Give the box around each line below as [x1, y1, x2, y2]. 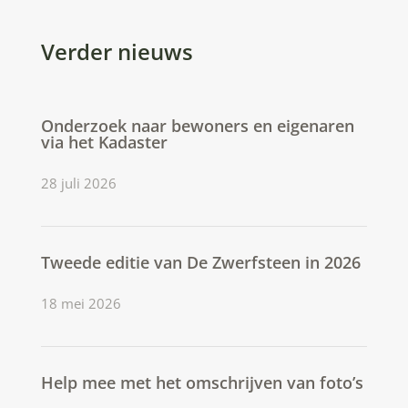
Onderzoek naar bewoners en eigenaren [40, 114, 354, 137]
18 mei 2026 [40, 293, 121, 312]
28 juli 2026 [40, 173, 117, 192]
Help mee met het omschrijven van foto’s [40, 371, 363, 393]
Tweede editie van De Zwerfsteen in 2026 [40, 250, 361, 273]
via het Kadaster [40, 130, 168, 153]
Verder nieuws [40, 36, 193, 66]
